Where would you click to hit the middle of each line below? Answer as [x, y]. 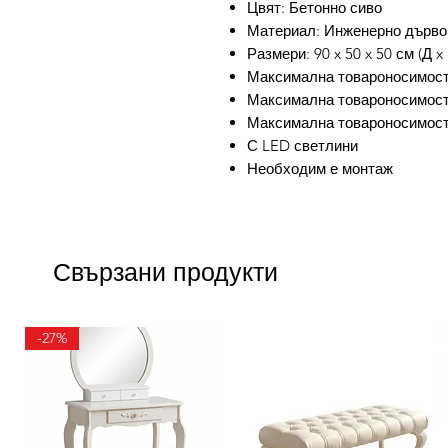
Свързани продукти [165, 273]
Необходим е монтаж [320, 169]
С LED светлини [302, 146]
